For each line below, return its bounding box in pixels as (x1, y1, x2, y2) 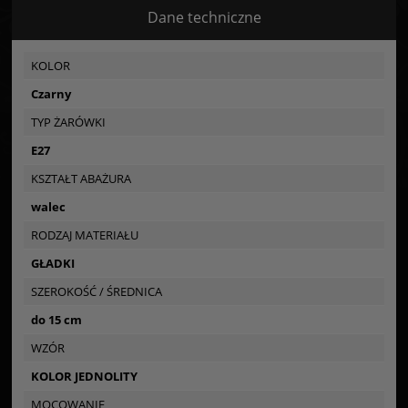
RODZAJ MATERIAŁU (31, 227, 138, 244)
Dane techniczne (147, 6, 261, 27)
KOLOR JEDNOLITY (31, 368, 138, 385)
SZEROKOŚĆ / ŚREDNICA (31, 283, 162, 301)
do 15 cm (31, 311, 82, 329)
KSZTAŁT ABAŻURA (31, 170, 131, 188)
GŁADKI (31, 255, 75, 272)
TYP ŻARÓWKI (31, 114, 106, 131)
